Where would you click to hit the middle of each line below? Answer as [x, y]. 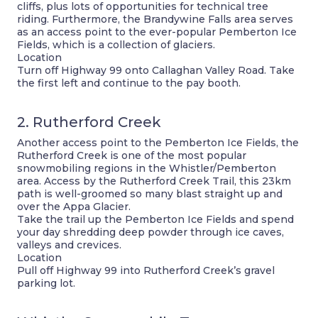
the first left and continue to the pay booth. [129, 83]
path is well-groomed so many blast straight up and [150, 194]
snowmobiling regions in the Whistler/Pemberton [147, 168]
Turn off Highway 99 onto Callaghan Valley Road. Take [156, 70]
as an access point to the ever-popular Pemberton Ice [157, 32]
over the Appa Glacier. [74, 207]
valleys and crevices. [69, 245]
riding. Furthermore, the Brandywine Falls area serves [155, 19]
